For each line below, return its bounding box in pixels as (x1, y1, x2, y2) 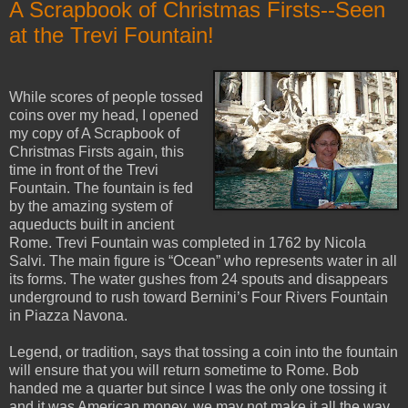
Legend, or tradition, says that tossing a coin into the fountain (9, 344, 398, 361)
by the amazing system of (9, 199, 172, 215)
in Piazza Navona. (9, 308, 127, 324)
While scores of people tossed (9, 89, 203, 106)
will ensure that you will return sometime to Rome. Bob (9, 362, 359, 379)
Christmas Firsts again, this (9, 144, 184, 160)
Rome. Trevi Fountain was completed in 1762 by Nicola (9, 235, 366, 251)
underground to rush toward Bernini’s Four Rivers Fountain (9, 290, 388, 306)
